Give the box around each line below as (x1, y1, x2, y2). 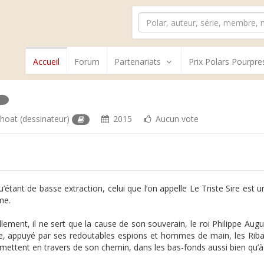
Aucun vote (153, 113, 199, 124)
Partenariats (114, 56, 161, 67)
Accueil (33, 56, 60, 67)
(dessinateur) (18, 113, 72, 124)
